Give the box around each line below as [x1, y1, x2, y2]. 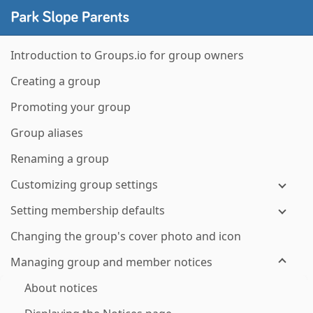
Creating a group [10, 73, 101, 89]
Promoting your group [10, 99, 131, 115]
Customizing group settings [10, 177, 158, 192]
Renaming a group [10, 151, 109, 166]
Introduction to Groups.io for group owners [10, 48, 244, 63]
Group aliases [10, 125, 83, 140]
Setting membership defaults [10, 203, 165, 218]
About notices [24, 280, 98, 296]
